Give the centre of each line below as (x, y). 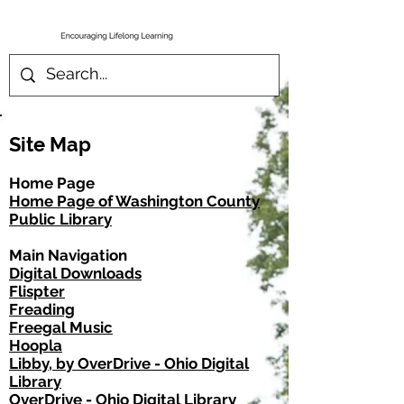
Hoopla (36, 345)
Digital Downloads (75, 273)
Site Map (50, 144)
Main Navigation (68, 255)
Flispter (37, 291)
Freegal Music (61, 327)
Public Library (60, 219)
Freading (42, 309)
